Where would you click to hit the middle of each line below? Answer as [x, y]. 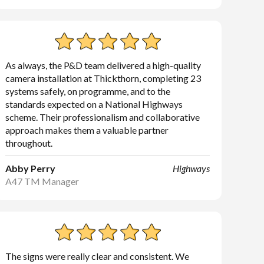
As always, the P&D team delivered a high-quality [103, 65]
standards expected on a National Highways [94, 104]
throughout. [29, 143]
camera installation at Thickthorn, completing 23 [103, 78]
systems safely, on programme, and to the [88, 91]
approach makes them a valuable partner [87, 130]
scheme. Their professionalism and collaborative [103, 117]
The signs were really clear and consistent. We [98, 256]
